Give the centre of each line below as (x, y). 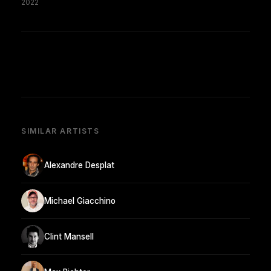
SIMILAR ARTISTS (60, 131)
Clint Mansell (69, 236)
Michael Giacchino (80, 201)
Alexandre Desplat (79, 165)
